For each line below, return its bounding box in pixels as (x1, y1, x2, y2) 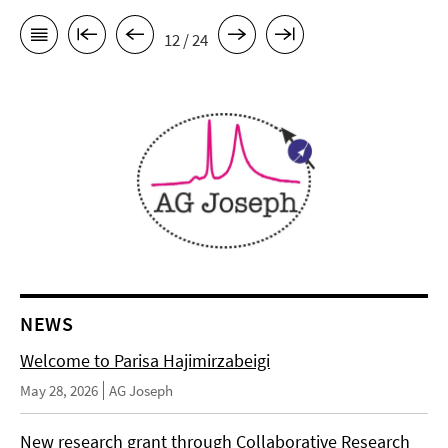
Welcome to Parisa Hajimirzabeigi (20, 348, 270, 372)
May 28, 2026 (20, 380, 98, 400)
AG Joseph (109, 380, 173, 400)
